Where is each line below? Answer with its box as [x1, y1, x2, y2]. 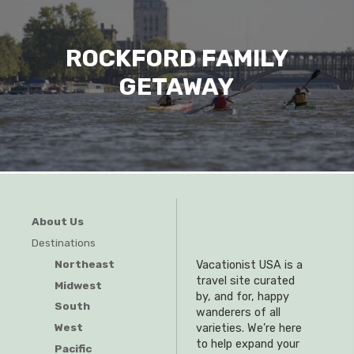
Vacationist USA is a [196, 258, 303, 272]
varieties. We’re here [196, 321, 302, 335]
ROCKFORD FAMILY [65, 44, 288, 73]
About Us [32, 215, 84, 228]
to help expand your [196, 337, 299, 351]
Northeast [54, 257, 115, 270]
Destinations [32, 235, 96, 249]
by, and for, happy [196, 289, 289, 303]
